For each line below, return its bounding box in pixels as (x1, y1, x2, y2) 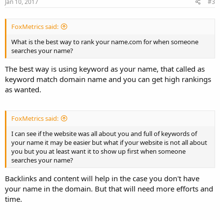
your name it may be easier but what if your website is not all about (11, 138, 207, 147)
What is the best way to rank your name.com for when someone (11, 37, 198, 46)
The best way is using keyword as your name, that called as (5, 63, 205, 74)
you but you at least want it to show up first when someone (11, 147, 186, 156)
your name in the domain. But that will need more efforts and (5, 184, 213, 194)
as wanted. (5, 84, 41, 94)
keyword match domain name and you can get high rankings (5, 74, 211, 84)
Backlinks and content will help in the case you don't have (5, 173, 199, 184)
